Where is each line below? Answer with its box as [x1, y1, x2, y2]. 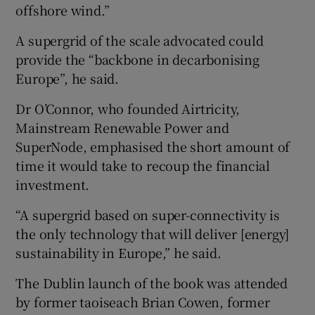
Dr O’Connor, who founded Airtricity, [15, 98, 240, 117]
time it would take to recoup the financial [15, 155, 271, 174]
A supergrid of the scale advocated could [15, 30, 264, 49]
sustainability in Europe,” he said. [15, 243, 221, 262]
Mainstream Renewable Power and [15, 117, 229, 136]
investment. [15, 174, 90, 193]
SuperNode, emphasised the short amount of [15, 136, 290, 155]
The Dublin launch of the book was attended [15, 273, 288, 292]
